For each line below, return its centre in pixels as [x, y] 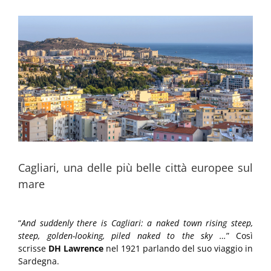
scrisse [33, 249]
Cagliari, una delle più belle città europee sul [135, 168]
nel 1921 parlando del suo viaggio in [178, 249]
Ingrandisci [40, 22]
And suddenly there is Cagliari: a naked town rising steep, [137, 223]
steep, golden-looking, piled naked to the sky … [122, 236]
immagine [38, 34]
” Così [239, 236]
